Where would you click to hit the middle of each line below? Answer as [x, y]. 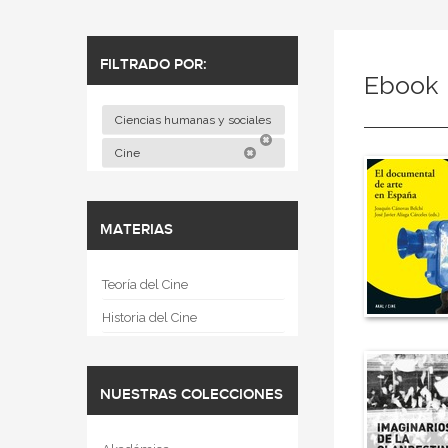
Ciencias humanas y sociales [194, 120]
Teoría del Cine [145, 284]
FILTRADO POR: [153, 65]
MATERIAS [136, 230]
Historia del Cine [149, 317]
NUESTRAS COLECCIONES [191, 395]
